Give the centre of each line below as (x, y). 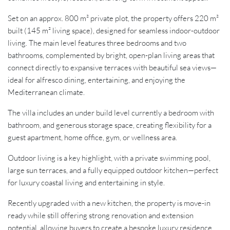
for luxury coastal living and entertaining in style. (86, 183)
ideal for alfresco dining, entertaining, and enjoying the (97, 80)
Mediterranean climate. (46, 92)
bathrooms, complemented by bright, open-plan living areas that (111, 55)
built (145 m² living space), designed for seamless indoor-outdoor (114, 31)
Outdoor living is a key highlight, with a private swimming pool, (109, 158)
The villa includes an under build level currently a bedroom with (111, 113)
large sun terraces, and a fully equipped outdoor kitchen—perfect (113, 170)
